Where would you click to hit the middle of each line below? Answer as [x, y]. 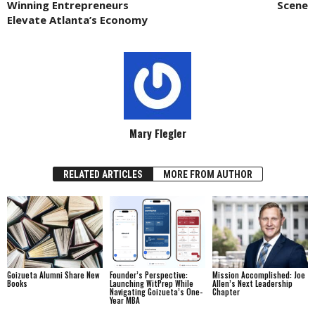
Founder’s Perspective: [148, 275]
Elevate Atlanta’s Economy [77, 20]
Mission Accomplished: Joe [258, 275]
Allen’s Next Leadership [252, 283]
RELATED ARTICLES [103, 175]
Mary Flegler [157, 133]
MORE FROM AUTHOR [207, 175]
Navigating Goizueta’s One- [156, 292]
